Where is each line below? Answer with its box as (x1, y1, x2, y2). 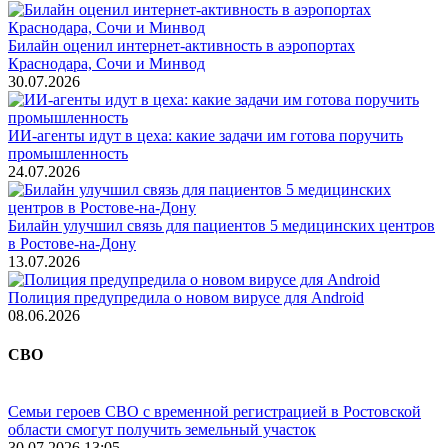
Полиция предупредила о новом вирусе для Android (8, 288, 364, 306)
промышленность (8, 144, 128, 162)
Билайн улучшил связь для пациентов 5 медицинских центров (8, 216, 435, 234)
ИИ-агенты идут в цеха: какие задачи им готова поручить (8, 126, 403, 144)
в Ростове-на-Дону (8, 234, 136, 252)
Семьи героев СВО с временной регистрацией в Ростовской (8, 403, 421, 421)
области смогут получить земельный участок (8, 421, 316, 439)
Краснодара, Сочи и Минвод (8, 54, 205, 72)
